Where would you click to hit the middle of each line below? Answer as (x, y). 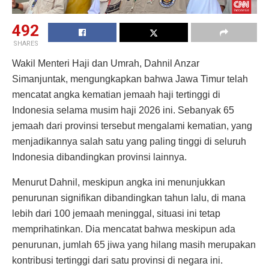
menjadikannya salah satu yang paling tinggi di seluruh (129, 141)
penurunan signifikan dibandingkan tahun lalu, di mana (129, 198)
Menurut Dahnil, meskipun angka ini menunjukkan (119, 182)
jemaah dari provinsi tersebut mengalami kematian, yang (132, 125)
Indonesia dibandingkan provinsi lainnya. (99, 157)
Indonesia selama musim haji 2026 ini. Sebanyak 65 (123, 110)
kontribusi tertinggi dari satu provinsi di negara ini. (117, 260)
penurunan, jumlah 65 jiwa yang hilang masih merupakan (134, 244)
